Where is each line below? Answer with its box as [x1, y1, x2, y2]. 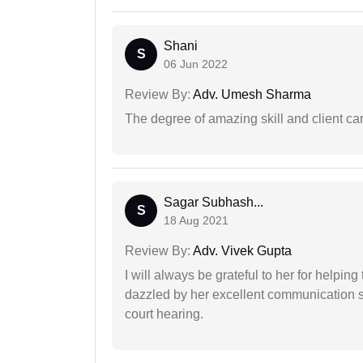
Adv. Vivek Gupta [190, 244, 292, 258]
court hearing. [125, 307, 203, 322]
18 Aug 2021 [164, 214, 228, 228]
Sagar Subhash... [164, 195, 263, 210]
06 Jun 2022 [164, 58, 228, 71]
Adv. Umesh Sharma [190, 88, 311, 102]
